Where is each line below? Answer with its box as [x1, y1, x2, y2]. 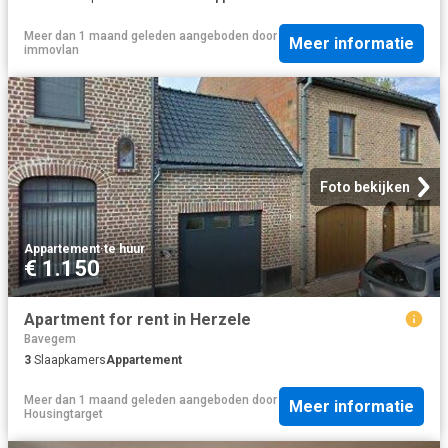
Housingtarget [24, 406, 103, 421]
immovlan [24, 43, 79, 58]
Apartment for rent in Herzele [24, 310, 251, 330]
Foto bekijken [320, 179, 410, 196]
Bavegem [24, 331, 76, 346]
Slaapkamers [31, 352, 106, 367]
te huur [104, 242, 145, 257]
